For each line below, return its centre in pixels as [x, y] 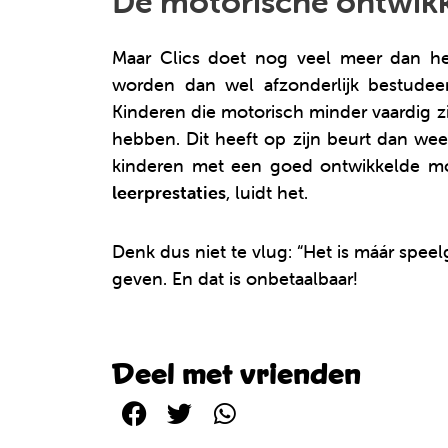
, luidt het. [267, 193]
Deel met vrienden [236, 374]
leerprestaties [169, 193]
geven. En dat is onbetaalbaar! [235, 278]
